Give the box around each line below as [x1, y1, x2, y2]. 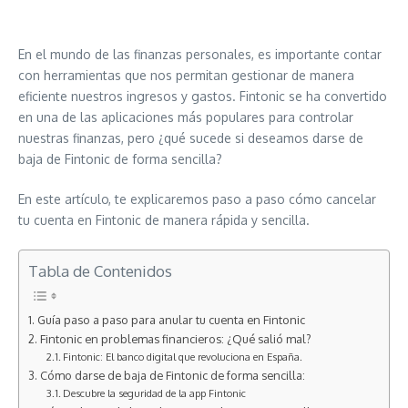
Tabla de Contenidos [28, 261, 172, 280]
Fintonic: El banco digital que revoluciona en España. [63, 350, 303, 363]
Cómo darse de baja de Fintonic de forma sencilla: [39, 368, 305, 382]
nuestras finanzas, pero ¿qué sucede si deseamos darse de [18, 130, 363, 146]
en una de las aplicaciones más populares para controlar [18, 109, 353, 125]
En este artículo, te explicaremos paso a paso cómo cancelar [18, 191, 376, 207]
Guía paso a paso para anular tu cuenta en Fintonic [36, 312, 305, 327]
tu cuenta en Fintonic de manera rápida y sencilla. [18, 212, 310, 228]
